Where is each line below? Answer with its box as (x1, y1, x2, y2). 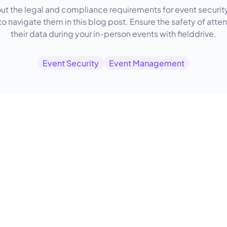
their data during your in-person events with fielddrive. (11, 27, 216, 39)
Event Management (109, 57, 184, 68)
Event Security (43, 57, 99, 68)
